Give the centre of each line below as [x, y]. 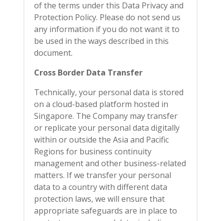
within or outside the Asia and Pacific [101, 140]
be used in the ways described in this [101, 41]
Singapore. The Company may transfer [106, 116]
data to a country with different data [101, 187]
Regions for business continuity [93, 151]
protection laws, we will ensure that [99, 199]
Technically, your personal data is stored [109, 92]
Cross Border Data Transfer [88, 73]
